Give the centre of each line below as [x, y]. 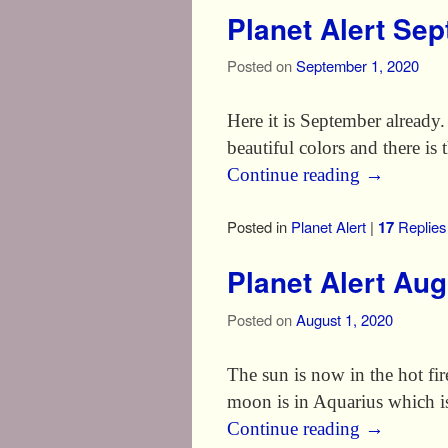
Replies [420, 227]
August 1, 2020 [344, 319]
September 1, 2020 [357, 66]
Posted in [257, 227]
